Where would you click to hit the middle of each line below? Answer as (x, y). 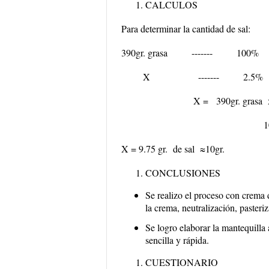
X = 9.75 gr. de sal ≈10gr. (173, 149)
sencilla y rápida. (177, 240)
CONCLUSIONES (183, 173)
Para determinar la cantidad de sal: (186, 29)
